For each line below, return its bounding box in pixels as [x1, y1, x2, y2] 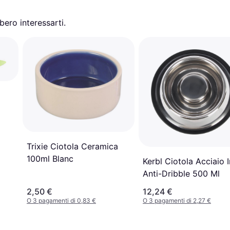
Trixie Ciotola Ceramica [27, 141, 118, 151]
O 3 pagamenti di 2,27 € [143, 197, 211, 205]
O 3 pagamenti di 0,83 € [27, 197, 96, 205]
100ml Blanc [27, 153, 73, 164]
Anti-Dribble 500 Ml [143, 168, 220, 179]
